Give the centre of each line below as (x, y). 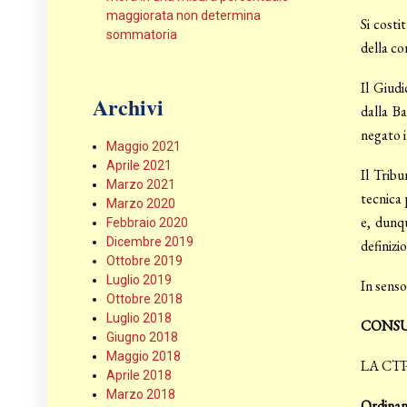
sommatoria (142, 35)
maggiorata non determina (184, 16)
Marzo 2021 (141, 185)
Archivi (128, 107)
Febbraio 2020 (147, 223)
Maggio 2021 (144, 147)
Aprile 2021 (139, 166)
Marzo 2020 (141, 204)
